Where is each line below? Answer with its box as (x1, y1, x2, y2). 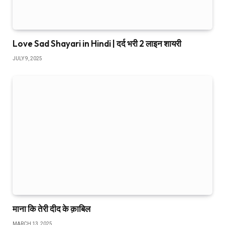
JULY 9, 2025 (13, 55, 42, 61)
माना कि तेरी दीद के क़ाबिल (13, 203, 90, 214)
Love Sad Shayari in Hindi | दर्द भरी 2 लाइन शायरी (13, 38, 181, 49)
